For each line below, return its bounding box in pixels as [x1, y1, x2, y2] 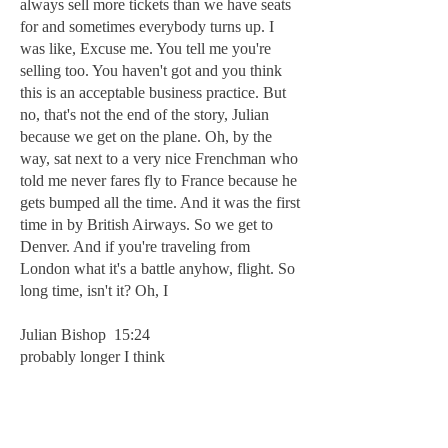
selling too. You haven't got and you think [20, 62, 282, 79]
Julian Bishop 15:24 [20, 326, 150, 343]
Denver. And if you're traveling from [20, 238, 250, 255]
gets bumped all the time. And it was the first [20, 194, 300, 211]
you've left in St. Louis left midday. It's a [20, 414, 274, 431]
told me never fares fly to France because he [20, 172, 297, 189]
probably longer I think [20, 348, 165, 365]
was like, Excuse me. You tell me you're [20, 40, 271, 57]
